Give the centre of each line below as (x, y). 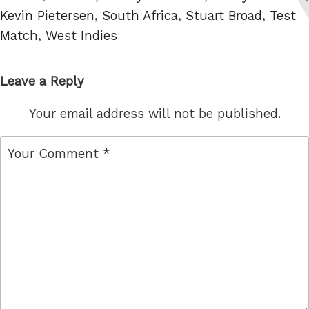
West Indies (81, 35)
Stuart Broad (224, 15)
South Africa (140, 15)
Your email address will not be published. (154, 114)
